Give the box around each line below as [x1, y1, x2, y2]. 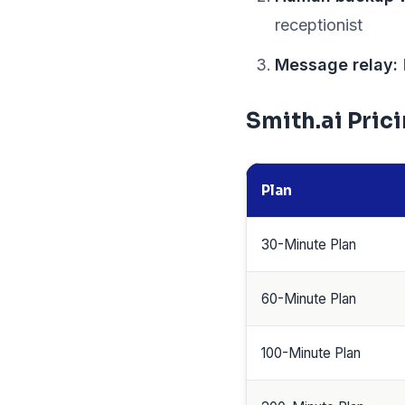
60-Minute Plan [261, 290, 356, 307]
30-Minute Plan [261, 236, 356, 253]
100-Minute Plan [261, 344, 361, 362]
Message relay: [275, 55, 398, 74]
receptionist [275, 15, 363, 34]
